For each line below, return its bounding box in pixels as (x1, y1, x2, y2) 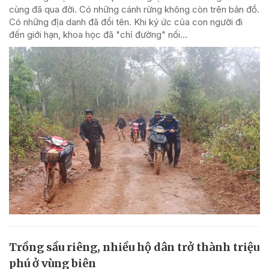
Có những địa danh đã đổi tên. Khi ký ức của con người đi (9, 16, 243, 28)
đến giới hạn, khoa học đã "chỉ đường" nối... (9, 29, 187, 41)
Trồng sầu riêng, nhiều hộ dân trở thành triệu (9, 240, 259, 254)
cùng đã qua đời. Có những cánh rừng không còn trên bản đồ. (9, 4, 259, 16)
